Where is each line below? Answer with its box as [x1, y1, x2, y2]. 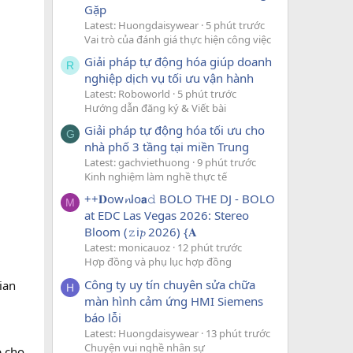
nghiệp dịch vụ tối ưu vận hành [84, 69, 254, 86]
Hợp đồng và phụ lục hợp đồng [84, 255, 232, 269]
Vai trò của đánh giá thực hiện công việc [84, 32, 271, 46]
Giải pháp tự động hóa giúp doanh [84, 53, 272, 69]
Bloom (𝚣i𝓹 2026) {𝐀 [84, 224, 197, 240]
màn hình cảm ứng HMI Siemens [84, 292, 263, 309]
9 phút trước [197, 155, 256, 170]
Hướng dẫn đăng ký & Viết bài [84, 100, 226, 115]
